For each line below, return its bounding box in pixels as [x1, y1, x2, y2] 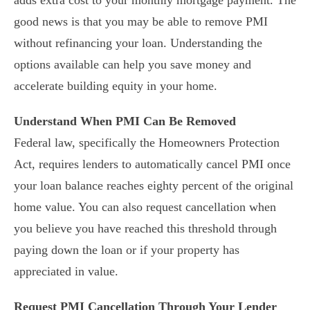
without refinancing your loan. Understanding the [14, 36, 262, 50]
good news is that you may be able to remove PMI [14, 15, 268, 28]
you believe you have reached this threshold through [14, 221, 277, 235]
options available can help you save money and [14, 57, 251, 71]
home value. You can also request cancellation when [14, 200, 276, 214]
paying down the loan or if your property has [14, 243, 239, 257]
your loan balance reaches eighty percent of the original [14, 179, 293, 192]
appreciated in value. [14, 264, 118, 278]
